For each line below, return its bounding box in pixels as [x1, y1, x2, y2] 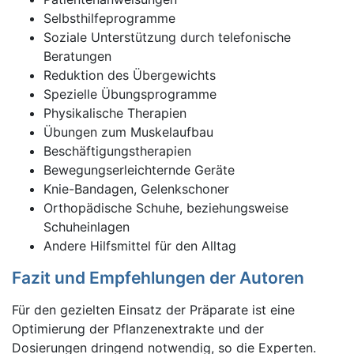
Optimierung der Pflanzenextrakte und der [12, 321, 264, 337]
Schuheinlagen [43, 219, 130, 235]
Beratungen [43, 48, 111, 64]
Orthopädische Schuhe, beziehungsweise [43, 200, 288, 216]
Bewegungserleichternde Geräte [43, 162, 235, 178]
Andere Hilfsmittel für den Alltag [43, 238, 236, 254]
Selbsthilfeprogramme [43, 10, 175, 26]
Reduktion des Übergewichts [43, 67, 216, 83]
